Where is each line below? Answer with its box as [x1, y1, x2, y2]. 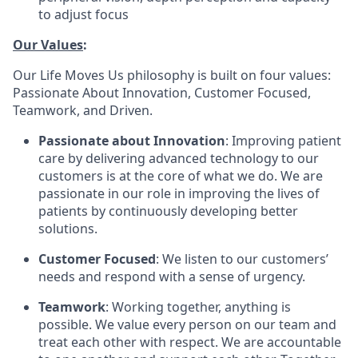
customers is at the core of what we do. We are [38, 167, 323, 185]
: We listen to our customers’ [156, 250, 328, 268]
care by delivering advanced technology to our [38, 149, 319, 167]
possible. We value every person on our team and [38, 316, 336, 333]
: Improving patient [225, 132, 341, 149]
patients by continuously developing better [38, 202, 298, 220]
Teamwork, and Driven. [13, 101, 153, 119]
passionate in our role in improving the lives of [38, 185, 320, 202]
